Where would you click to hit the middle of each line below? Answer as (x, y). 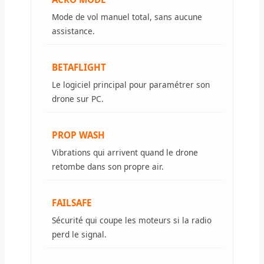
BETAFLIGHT (79, 67)
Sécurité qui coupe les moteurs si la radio (132, 220)
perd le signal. (79, 234)
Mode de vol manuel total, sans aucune (127, 16)
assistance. (73, 31)
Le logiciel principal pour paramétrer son (131, 84)
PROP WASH (78, 135)
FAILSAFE (72, 202)
